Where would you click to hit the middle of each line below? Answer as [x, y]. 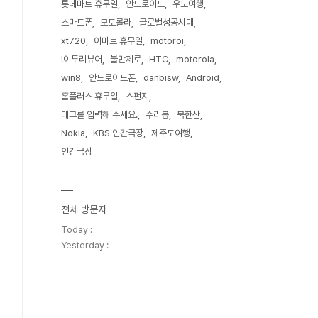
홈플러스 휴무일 [89, 96]
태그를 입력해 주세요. [99, 115]
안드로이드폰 [112, 78]
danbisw [161, 78]
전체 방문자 [84, 209]
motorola [195, 59]
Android [203, 78]
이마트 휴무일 [118, 41]
